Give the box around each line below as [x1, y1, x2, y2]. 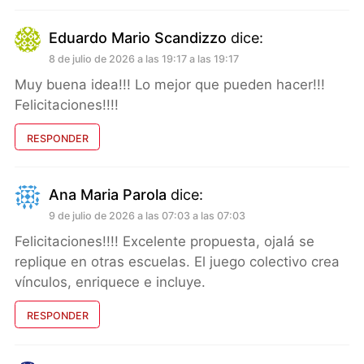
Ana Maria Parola [49, 186, 167, 204]
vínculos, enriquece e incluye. [15, 274, 206, 291]
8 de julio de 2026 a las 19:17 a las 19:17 [49, 52, 239, 65]
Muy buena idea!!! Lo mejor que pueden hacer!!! [15, 76, 325, 93]
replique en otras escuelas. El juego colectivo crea [15, 253, 340, 271]
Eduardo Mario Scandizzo [49, 28, 227, 46]
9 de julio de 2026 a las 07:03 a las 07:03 [49, 210, 245, 223]
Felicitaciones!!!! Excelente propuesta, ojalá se [15, 233, 314, 250]
